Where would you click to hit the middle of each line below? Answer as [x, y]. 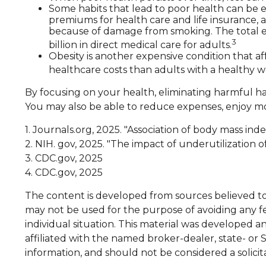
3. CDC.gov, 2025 [64, 158]
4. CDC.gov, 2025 [64, 172]
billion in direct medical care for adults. [140, 45]
